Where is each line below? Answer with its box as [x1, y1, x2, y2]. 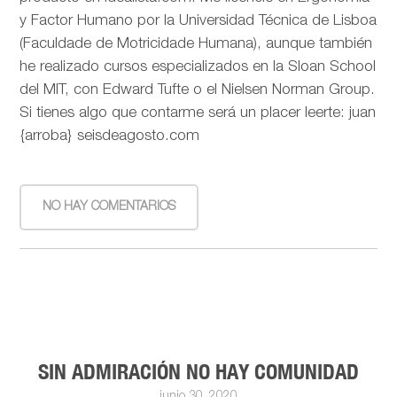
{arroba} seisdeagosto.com [19, 128, 200, 144]
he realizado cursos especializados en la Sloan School [19, 59, 377, 75]
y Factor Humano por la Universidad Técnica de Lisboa [19, 13, 378, 29]
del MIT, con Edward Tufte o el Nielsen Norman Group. [19, 82, 376, 98]
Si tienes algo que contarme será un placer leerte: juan [19, 105, 377, 121]
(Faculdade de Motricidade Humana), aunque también [19, 36, 373, 52]
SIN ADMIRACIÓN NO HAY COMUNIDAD [38, 357, 359, 385]
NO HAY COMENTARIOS [43, 200, 176, 214]
